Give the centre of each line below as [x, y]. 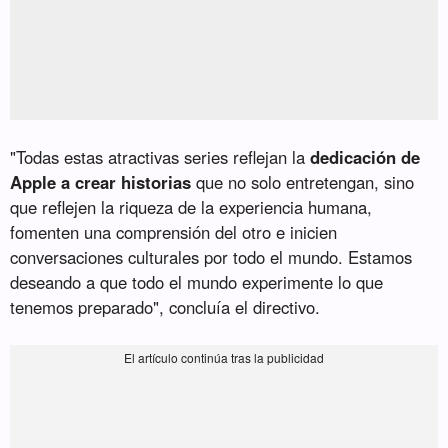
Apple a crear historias [101, 181]
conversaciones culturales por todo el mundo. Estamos [211, 256]
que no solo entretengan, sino [303, 181]
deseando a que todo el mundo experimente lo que [197, 281]
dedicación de [365, 156]
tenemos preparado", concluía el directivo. [165, 306]
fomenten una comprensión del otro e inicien [174, 231]
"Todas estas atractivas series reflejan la [160, 156]
